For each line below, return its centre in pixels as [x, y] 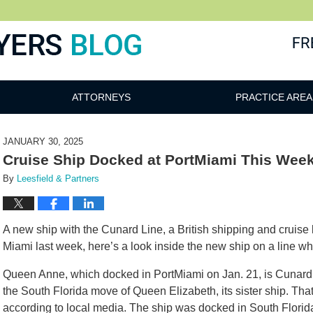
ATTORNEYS [101, 97]
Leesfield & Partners [58, 179]
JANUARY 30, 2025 [43, 141]
